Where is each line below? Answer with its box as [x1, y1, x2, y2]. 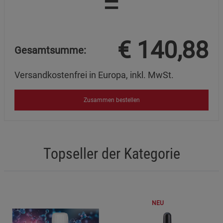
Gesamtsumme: [14, 44, 86, 57]
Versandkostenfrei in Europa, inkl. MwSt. [14, 69, 174, 80]
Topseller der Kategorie [43, 145, 180, 163]
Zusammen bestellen [83, 96, 140, 104]
